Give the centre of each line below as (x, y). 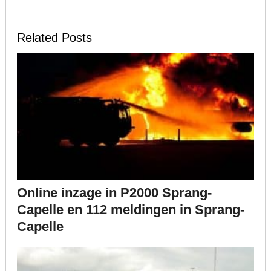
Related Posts (54, 37)
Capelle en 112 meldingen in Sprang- (130, 209)
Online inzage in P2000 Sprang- (114, 192)
